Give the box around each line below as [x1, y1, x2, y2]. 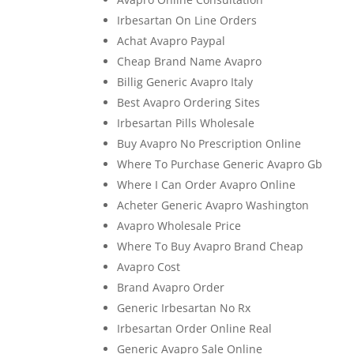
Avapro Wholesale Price [117, 218, 242, 233]
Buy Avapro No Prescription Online [117, 136, 302, 151]
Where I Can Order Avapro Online [117, 177, 296, 192]
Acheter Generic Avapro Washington [117, 198, 310, 213]
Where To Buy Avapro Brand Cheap [117, 239, 304, 254]
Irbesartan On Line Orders [117, 13, 258, 28]
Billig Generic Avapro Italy [117, 74, 254, 89]
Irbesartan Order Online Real [117, 321, 273, 336]
